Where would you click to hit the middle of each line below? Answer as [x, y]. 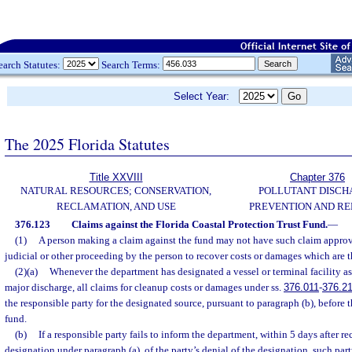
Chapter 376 [317, 177]
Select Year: [206, 96]
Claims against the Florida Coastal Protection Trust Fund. [199, 224]
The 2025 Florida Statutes [87, 144]
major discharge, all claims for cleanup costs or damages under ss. [144, 287]
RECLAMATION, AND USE [116, 206]
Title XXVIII [116, 177]
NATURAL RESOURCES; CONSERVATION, [116, 191]
